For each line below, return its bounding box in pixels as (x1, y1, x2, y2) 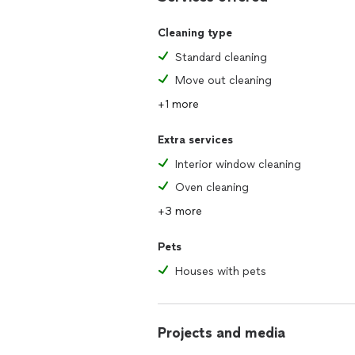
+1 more (158, 97, 199, 111)
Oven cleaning (175, 181, 249, 194)
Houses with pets (175, 265, 266, 278)
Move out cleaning (175, 74, 272, 87)
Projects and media (158, 324, 285, 342)
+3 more (158, 204, 202, 218)
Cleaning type (158, 26, 232, 40)
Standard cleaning (175, 51, 267, 64)
